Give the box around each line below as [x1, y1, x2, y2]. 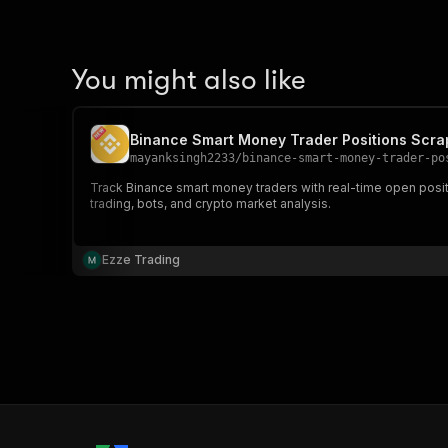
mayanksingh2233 [130, 151, 235, 165]
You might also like [72, 64, 306, 96]
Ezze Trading [102, 252, 180, 267]
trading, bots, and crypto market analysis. [90, 196, 331, 211]
